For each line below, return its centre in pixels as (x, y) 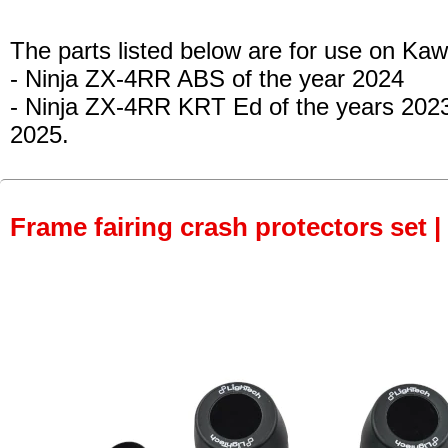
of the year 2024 (314, 79)
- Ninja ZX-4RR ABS (117, 79)
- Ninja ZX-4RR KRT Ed (136, 107)
